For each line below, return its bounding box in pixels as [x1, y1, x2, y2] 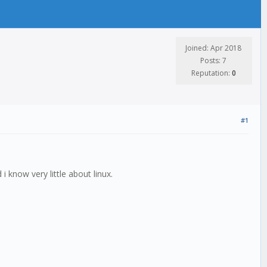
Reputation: [191, 68, 232, 78]
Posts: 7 [200, 55, 226, 66]
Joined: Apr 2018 [185, 43, 241, 53]
